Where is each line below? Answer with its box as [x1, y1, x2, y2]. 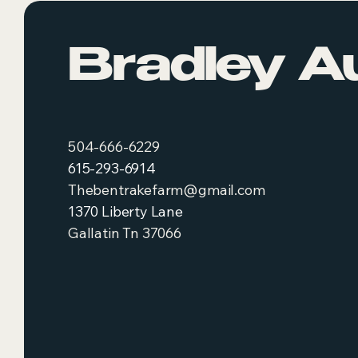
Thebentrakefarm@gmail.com [68, 181, 265, 199]
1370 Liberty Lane [68, 202, 183, 221]
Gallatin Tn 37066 [68, 224, 181, 242]
